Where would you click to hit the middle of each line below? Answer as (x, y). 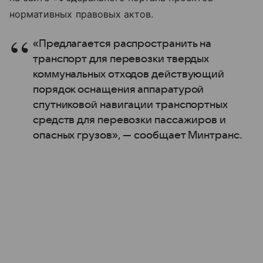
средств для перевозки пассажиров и (129, 120)
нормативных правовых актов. (82, 14)
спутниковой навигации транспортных (130, 105)
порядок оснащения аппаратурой (119, 90)
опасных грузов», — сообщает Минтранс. (138, 136)
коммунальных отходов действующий (129, 75)
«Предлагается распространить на (122, 44)
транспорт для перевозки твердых (121, 59)
